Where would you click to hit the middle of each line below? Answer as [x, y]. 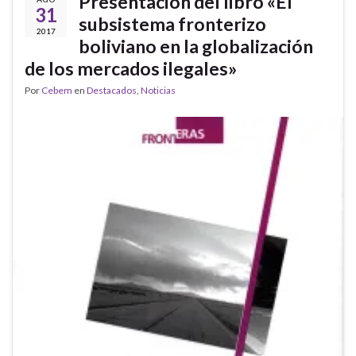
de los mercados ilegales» [131, 69]
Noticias [158, 91]
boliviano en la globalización [196, 46]
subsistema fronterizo [172, 24]
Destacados [112, 91]
